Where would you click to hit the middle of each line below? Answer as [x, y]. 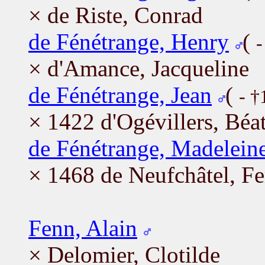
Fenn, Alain [83, 228]
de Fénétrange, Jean [120, 95]
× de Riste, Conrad [116, 15]
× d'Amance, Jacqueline [139, 68]
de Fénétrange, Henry [129, 41]
